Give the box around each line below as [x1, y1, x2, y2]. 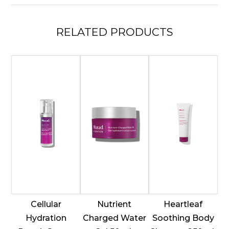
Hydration [25, 213, 66, 223]
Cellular [30, 199, 61, 209]
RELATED [56, 26, 110, 38]
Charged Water [82, 213, 146, 223]
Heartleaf [164, 199, 203, 209]
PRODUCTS [110, 26, 173, 38]
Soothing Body [152, 213, 214, 223]
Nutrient [97, 199, 132, 209]
